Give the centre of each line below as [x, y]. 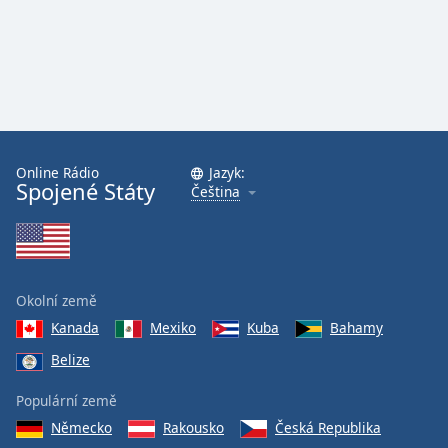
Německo [81, 427]
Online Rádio [57, 172]
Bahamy [356, 327]
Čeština [215, 191]
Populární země [66, 400]
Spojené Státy [85, 191]
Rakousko [193, 427]
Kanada [75, 327]
